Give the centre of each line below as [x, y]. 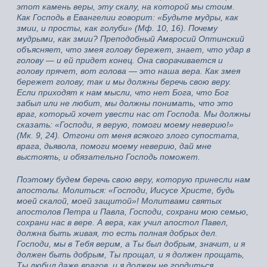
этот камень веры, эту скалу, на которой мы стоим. [126, 7]
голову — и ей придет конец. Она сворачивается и [120, 60]
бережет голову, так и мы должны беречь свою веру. [124, 82]
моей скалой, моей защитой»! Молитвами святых [119, 201]
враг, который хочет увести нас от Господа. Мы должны [133, 114]
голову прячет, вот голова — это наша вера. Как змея [128, 71]
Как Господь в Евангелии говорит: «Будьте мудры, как [128, 18]
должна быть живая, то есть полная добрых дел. [117, 233]
